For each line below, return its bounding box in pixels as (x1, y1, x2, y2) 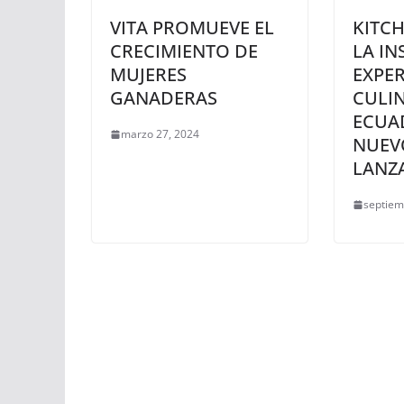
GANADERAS (110, 86, 217, 111)
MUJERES (110, 62, 187, 87)
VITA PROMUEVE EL (110, 15, 274, 41)
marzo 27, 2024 (121, 126, 199, 142)
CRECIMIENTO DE (110, 39, 258, 64)
